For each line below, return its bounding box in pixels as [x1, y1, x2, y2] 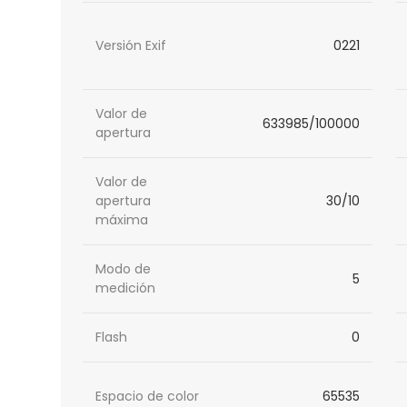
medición [95, 279, 156, 298]
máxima [95, 211, 149, 230]
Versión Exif [95, 36, 167, 55]
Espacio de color [95, 386, 200, 405]
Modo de [95, 260, 152, 279]
